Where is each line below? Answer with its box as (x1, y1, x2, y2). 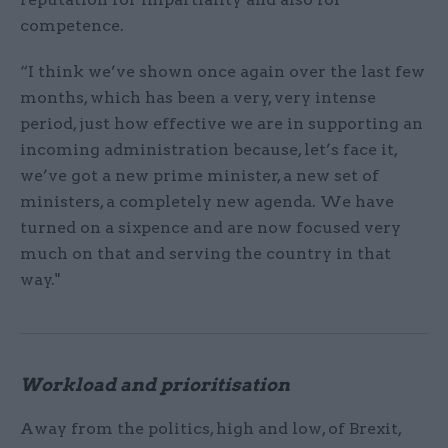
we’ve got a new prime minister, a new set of (20, 166, 379, 186)
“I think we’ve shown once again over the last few (20, 62, 425, 82)
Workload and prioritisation (20, 374, 290, 396)
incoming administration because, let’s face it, (20, 140, 397, 160)
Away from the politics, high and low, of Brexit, (20, 419, 401, 439)
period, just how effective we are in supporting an (20, 114, 423, 134)
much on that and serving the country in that (20, 244, 391, 264)
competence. (20, 16, 128, 36)
